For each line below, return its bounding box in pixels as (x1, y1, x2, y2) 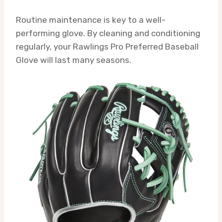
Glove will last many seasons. (16, 55, 131, 65)
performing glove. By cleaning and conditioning (16, 28, 200, 38)
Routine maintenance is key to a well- (16, 14, 166, 25)
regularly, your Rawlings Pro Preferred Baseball (16, 41, 199, 52)
